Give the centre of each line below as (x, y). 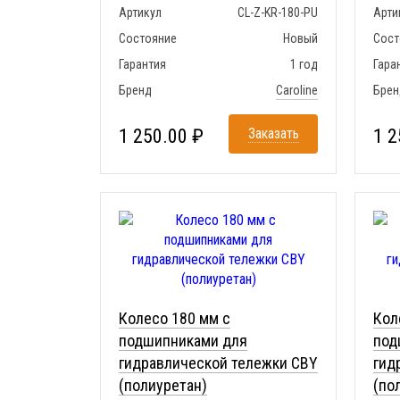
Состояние (148, 38)
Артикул (140, 12)
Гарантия (142, 64)
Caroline (297, 90)
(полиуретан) (163, 385)
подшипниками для (183, 341)
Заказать (273, 133)
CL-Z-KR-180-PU (278, 12)
